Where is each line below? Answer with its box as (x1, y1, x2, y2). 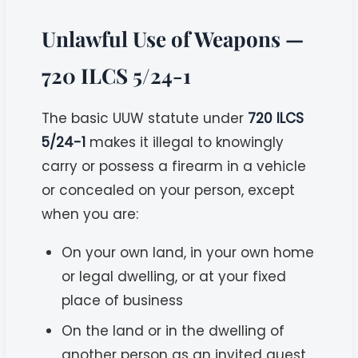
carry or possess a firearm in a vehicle (42, 156, 307, 176)
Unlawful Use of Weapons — (42, 24, 304, 53)
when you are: (42, 204, 139, 224)
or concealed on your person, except (42, 180, 296, 200)
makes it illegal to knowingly (86, 132, 284, 152)
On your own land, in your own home (62, 242, 315, 262)
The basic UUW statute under (42, 108, 249, 128)
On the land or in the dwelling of (62, 320, 285, 340)
